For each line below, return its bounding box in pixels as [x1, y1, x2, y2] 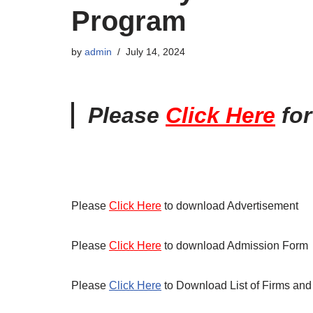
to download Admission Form [161, 240, 308, 252]
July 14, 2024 [126, 46, 185, 57]
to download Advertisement [161, 200, 298, 212]
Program [71, 6, 187, 36]
